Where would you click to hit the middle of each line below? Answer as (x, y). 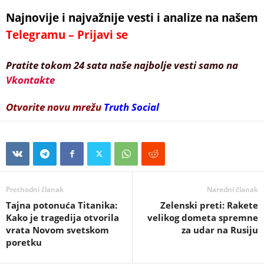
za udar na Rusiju (220, 230)
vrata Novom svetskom (57, 230)
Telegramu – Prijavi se (67, 35)
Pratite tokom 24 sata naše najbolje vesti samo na (122, 65)
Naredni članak (232, 189)
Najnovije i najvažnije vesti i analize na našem (132, 18)
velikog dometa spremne (203, 217)
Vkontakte (30, 80)
